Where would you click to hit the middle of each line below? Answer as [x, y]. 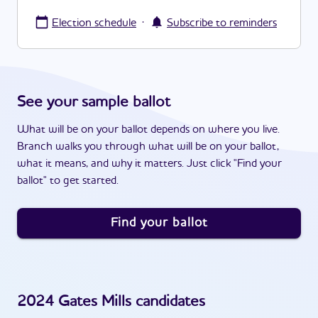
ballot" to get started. [68, 181]
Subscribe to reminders [222, 23]
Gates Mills [95, 302]
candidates [168, 302]
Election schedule [94, 23]
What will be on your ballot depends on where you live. [148, 130]
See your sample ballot [94, 102]
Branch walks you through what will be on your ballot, [148, 147]
